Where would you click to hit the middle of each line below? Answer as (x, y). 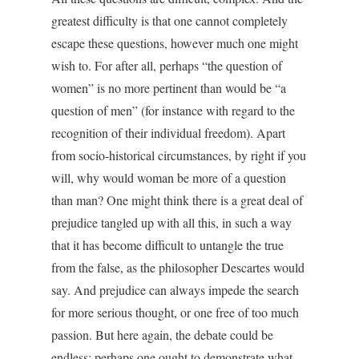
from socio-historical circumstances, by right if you (179, 155)
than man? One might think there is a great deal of (177, 200)
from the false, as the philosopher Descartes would (178, 267)
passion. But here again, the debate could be (162, 335)
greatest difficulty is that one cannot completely (169, 20)
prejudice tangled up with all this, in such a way (171, 222)
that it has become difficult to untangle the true (167, 245)
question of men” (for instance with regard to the (173, 110)
